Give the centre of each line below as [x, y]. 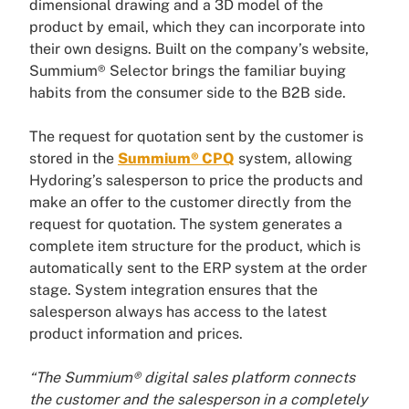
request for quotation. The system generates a [186, 225]
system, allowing [294, 159]
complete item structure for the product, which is [195, 246]
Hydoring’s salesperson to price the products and [196, 181]
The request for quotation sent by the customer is [196, 137]
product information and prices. [136, 334]
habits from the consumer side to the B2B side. [188, 93]
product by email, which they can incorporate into [197, 27]
